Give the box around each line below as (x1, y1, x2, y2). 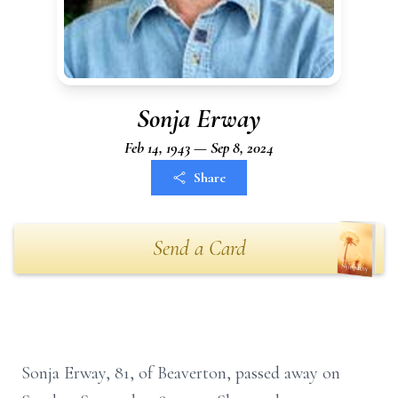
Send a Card (152, 235, 246, 261)
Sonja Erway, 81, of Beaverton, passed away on (21, 362, 340, 384)
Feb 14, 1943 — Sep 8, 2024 (124, 138, 274, 157)
